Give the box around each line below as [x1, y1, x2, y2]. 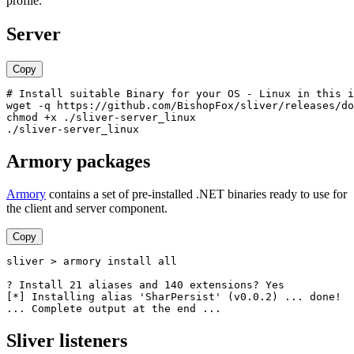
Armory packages [6, 150, 150, 171]
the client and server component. [6, 201, 168, 216]
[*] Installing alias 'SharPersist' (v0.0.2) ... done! [6, 291, 341, 303]
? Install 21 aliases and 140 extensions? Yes [6, 279, 284, 292]
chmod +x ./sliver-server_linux [6, 111, 196, 123]
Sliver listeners [6, 330, 127, 352]
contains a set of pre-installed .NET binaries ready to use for [46, 187, 347, 201]
